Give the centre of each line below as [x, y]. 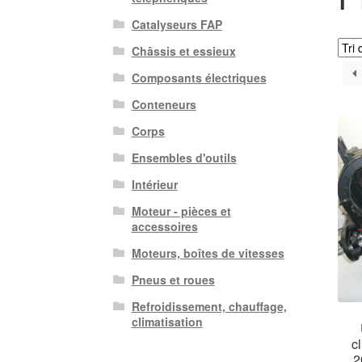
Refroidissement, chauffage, [209, 307]
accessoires [164, 227]
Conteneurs [164, 105]
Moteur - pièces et [181, 211]
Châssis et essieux [183, 51]
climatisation [167, 322]
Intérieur [154, 185]
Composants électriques [199, 78]
